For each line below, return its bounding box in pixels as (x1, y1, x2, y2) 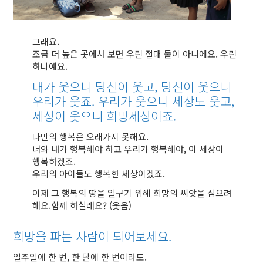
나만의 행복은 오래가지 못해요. (32, 130, 149, 143)
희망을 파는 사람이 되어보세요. (13, 227, 172, 245)
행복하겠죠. (32, 155, 76, 168)
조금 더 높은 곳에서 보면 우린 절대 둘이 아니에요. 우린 (32, 48, 237, 60)
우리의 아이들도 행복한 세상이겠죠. (32, 167, 165, 180)
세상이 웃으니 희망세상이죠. (32, 107, 176, 125)
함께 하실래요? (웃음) (50, 199, 131, 212)
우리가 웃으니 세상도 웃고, (97, 92, 234, 110)
